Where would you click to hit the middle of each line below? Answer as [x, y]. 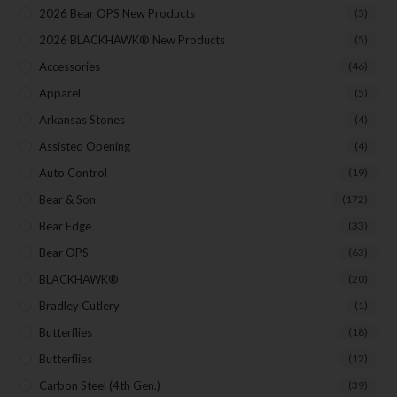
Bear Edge [66, 226]
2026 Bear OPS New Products [117, 14]
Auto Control [74, 173]
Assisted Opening [85, 147]
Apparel [60, 93]
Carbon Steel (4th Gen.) [100, 386]
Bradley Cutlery [80, 306]
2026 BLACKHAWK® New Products [132, 40]
